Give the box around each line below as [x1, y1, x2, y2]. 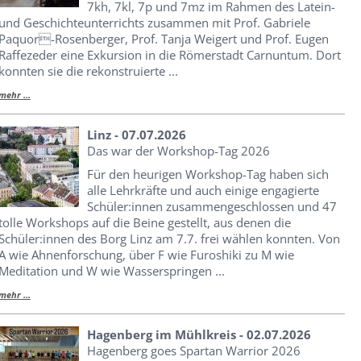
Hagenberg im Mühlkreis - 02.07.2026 [86, 326, 311, 342]
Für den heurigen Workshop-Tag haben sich [86, 165, 329, 182]
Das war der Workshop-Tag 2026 [86, 142, 270, 159]
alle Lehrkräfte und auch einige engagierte [86, 181, 319, 198]
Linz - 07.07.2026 [86, 126, 186, 143]
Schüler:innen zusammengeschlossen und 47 [86, 197, 337, 214]
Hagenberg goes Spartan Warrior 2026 [86, 342, 301, 359]
